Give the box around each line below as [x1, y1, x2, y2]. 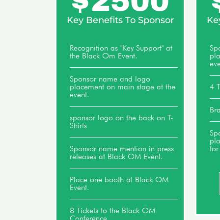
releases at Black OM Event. [70, 151, 164, 161]
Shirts [70, 120, 87, 130]
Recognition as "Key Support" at [70, 43, 173, 53]
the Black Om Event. [70, 51, 138, 60]
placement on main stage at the [70, 82, 176, 91]
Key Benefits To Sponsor [66, 14, 174, 26]
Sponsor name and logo [70, 74, 151, 83]
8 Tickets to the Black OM [70, 205, 156, 215]
